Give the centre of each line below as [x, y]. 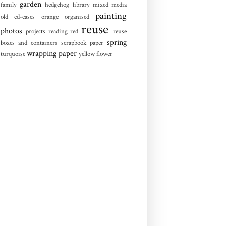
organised [77, 16]
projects [35, 31]
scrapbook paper [82, 43]
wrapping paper [52, 53]
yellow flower [96, 54]
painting [111, 16]
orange [50, 16]
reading [58, 31]
